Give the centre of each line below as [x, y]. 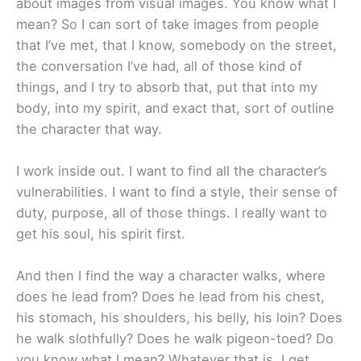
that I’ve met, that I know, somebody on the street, [176, 45]
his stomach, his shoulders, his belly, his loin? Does [179, 318]
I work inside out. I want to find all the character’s [172, 171]
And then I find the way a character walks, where [171, 276]
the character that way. [89, 129]
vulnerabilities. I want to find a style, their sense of [177, 192]
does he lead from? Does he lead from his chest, [170, 297]
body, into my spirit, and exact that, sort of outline [175, 108]
